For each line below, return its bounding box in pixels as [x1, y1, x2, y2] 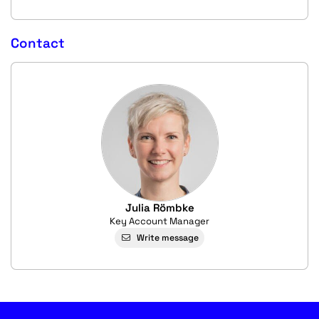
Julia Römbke [125, 201, 194, 214]
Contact [11, 35, 65, 51]
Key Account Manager [110, 215, 209, 227]
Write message [136, 231, 199, 244]
